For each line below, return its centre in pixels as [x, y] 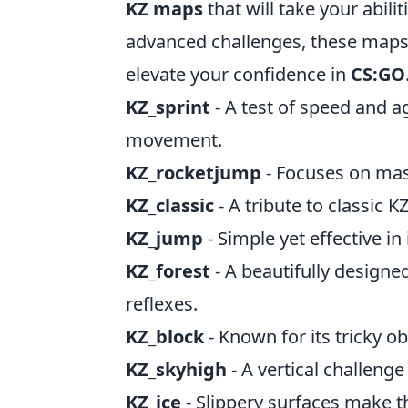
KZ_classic [170, 205]
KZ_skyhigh [176, 369]
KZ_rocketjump [194, 173]
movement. [174, 140]
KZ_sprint [168, 107]
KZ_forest [168, 271]
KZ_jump [164, 238]
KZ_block [165, 337]
